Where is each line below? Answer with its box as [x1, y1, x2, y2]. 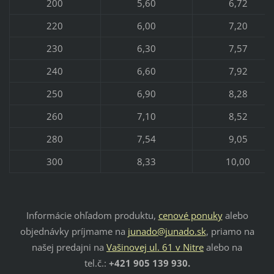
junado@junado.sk [127, 224, 206, 237]
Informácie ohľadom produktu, [26, 209, 158, 221]
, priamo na [206, 224, 254, 237]
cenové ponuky [158, 209, 223, 221]
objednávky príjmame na [20, 224, 128, 237]
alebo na [204, 240, 242, 253]
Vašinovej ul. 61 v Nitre [106, 240, 204, 253]
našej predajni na [32, 240, 106, 253]
